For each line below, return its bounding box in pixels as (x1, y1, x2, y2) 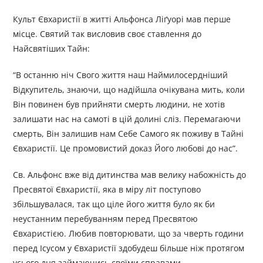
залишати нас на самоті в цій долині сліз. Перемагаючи (13, 113, 241, 125)
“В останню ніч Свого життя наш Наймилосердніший (13, 69, 228, 81)
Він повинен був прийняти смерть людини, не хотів (13, 99, 225, 110)
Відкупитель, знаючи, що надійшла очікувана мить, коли (13, 84, 245, 96)
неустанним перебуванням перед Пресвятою (13, 213, 198, 225)
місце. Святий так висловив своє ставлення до (13, 28, 202, 40)
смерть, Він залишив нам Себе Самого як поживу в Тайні (13, 128, 244, 140)
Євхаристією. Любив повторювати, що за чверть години (13, 228, 244, 240)
